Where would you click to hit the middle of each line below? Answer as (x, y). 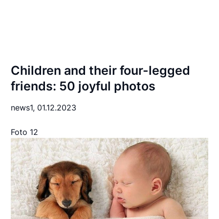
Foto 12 (25, 132)
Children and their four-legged (101, 70)
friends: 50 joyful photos (83, 86)
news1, (24, 108)
